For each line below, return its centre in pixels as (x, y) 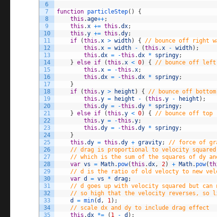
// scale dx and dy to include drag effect (140, 208)
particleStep (108, 11)
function (70, 11)
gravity (150, 142)
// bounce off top (184, 113)
